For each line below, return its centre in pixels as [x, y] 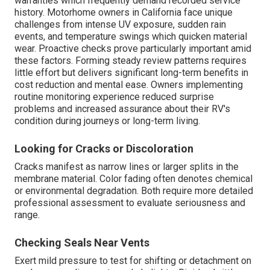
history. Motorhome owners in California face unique [124, 13]
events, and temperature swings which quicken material [131, 37]
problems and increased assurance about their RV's [122, 109]
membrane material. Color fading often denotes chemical [133, 179]
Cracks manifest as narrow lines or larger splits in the [127, 167]
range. [27, 215]
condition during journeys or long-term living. [107, 121]
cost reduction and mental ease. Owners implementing [129, 85]
